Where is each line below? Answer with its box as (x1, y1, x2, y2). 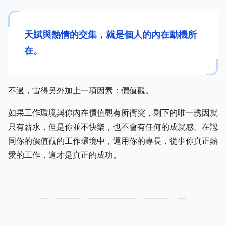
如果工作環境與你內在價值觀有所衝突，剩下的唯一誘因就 (8, 107, 218, 118)
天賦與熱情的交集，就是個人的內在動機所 (24, 29, 197, 40)
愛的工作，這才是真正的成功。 (8, 149, 121, 160)
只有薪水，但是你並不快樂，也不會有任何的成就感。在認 (8, 121, 218, 132)
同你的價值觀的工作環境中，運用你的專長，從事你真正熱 (8, 135, 218, 146)
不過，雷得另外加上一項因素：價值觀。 (8, 85, 153, 95)
